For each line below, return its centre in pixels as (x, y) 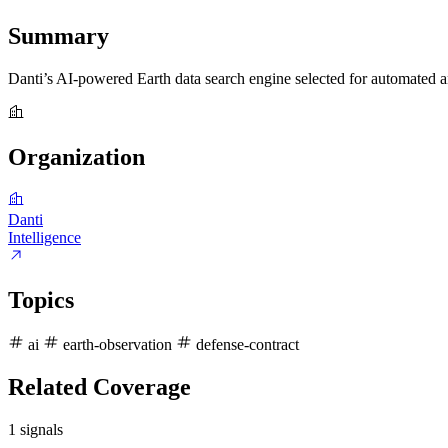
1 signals (35, 429)
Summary (58, 36)
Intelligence (44, 238)
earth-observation (117, 344)
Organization (76, 157)
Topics (41, 300)
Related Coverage (99, 386)
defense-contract (245, 344)
